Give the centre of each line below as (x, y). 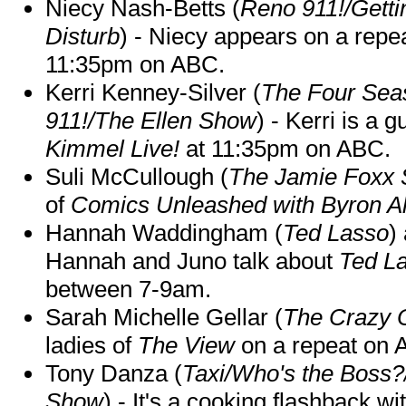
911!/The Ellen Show (151, 120)
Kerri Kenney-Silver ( (153, 92)
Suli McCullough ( (137, 176)
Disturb (82, 36)
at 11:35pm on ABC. (285, 148)
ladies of (92, 345)
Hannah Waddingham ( (164, 232)
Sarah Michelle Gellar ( (164, 317)
